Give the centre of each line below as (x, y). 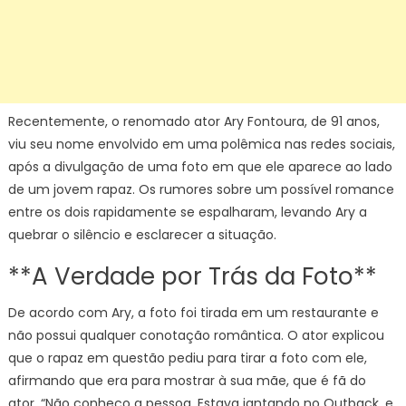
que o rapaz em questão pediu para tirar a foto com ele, (187, 358)
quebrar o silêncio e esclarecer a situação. (142, 235)
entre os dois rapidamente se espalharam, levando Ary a (187, 212)
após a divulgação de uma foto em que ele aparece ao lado (200, 167)
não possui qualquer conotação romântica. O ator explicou (196, 335)
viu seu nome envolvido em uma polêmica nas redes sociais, (201, 144)
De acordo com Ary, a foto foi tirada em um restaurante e (193, 313)
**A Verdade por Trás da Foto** (192, 276)
